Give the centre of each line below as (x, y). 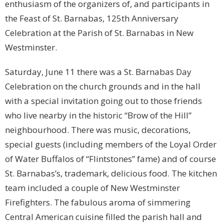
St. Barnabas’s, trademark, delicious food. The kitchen (111, 173)
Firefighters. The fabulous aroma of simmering (98, 202)
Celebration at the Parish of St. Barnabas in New (99, 33)
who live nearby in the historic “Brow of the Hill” (98, 115)
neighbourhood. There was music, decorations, (98, 130)
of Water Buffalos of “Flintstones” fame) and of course (110, 159)
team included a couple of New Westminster (92, 188)
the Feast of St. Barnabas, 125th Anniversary (92, 18)
